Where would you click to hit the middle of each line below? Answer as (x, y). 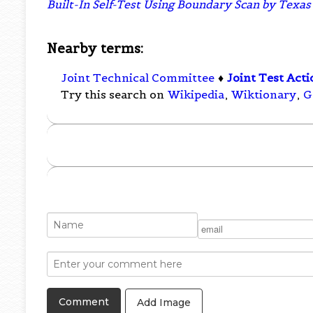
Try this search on (114, 95)
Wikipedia (196, 95)
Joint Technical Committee (138, 78)
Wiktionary (264, 95)
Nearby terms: (95, 48)
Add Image (164, 302)
